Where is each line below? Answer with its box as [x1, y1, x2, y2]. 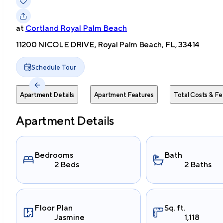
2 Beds [54, 160, 79, 170]
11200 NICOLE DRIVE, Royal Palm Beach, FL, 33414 [16, 40, 200, 50]
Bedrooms [34, 150, 73, 160]
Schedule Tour [31, 63, 76, 71]
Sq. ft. [164, 203, 185, 213]
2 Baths [184, 160, 212, 170]
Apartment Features [94, 91, 154, 99]
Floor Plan [34, 203, 73, 213]
